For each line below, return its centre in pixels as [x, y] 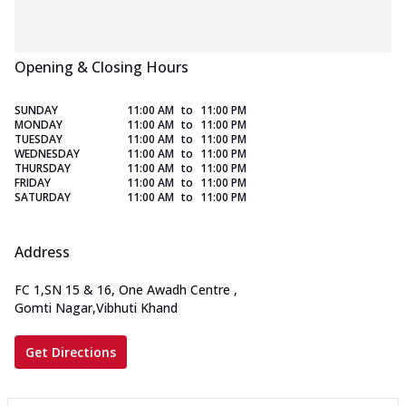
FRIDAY [33, 183]
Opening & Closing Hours [101, 68]
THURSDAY [43, 169]
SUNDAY [36, 111]
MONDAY [39, 125]
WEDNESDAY [47, 154]
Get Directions [71, 353]
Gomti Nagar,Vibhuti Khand [96, 308]
